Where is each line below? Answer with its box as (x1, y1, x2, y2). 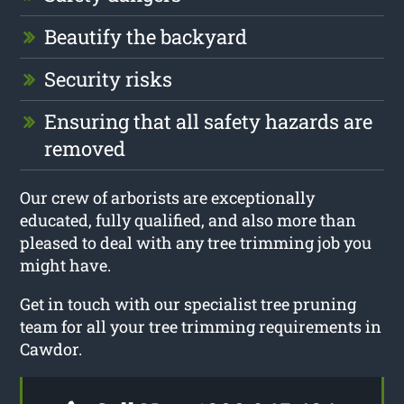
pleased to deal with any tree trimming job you (20, 231, 372, 253)
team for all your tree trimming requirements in (20, 315, 382, 337)
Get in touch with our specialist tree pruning (20, 292, 357, 315)
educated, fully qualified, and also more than (20, 208, 357, 231)
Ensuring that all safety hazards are (44, 107, 373, 134)
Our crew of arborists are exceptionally (20, 186, 316, 208)
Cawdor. (20, 337, 83, 360)
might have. (20, 253, 112, 276)
